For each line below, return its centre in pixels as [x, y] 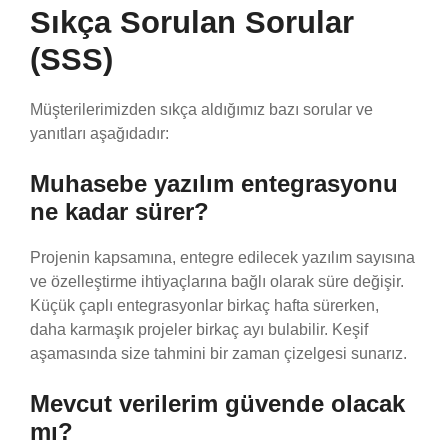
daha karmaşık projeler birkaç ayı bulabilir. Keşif [199, 329]
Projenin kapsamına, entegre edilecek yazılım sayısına [222, 257]
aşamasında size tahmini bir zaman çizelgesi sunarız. [218, 353]
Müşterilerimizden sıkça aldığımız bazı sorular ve [201, 109]
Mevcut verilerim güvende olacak [217, 403]
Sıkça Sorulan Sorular [192, 22]
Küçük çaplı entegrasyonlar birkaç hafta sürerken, [204, 305]
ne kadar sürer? [119, 211]
